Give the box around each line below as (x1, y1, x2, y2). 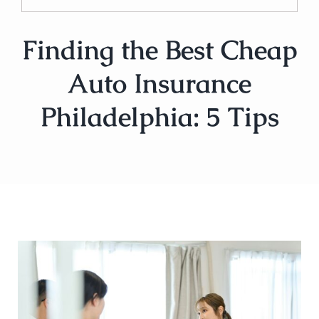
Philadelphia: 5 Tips (40, 99, 279, 134)
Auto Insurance (68, 66, 251, 100)
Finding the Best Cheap (21, 32, 298, 67)
